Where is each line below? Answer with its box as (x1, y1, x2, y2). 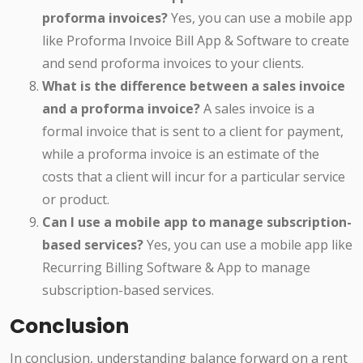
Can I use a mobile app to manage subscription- (42, 213, 352, 232)
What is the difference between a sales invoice (42, 77, 345, 96)
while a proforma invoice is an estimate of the (42, 145, 319, 164)
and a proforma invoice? (42, 100, 200, 118)
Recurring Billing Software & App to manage (42, 258, 310, 277)
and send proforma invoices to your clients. (42, 54, 304, 73)
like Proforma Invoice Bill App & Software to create (42, 32, 349, 50)
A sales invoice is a (200, 100, 314, 118)
